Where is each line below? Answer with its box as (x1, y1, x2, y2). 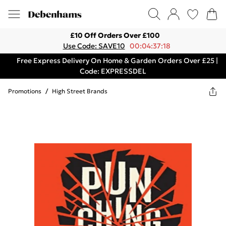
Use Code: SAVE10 (63, 41, 125, 50)
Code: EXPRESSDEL (80, 67, 146, 76)
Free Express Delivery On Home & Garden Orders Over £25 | (16, 56, 218, 65)
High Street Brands (52, 87, 107, 95)
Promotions (8, 87, 41, 95)
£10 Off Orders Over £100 (70, 31, 160, 40)
